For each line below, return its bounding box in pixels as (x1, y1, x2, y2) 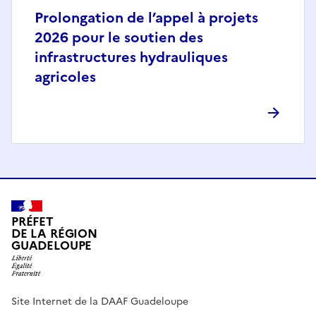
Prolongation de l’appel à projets (35, 7, 258, 29)
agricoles (35, 66, 96, 88)
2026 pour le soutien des (35, 27, 203, 49)
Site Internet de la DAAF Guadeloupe (11, 293, 188, 309)
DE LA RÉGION (11, 224, 97, 243)
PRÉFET (11, 212, 54, 231)
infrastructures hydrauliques (35, 47, 228, 68)
